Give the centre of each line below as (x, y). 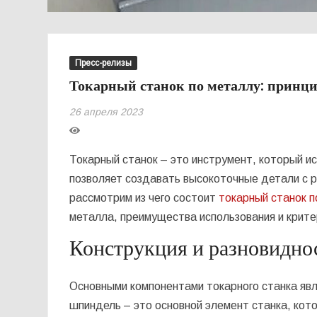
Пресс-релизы (104, 63)
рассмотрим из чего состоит (144, 197)
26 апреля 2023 (106, 111)
